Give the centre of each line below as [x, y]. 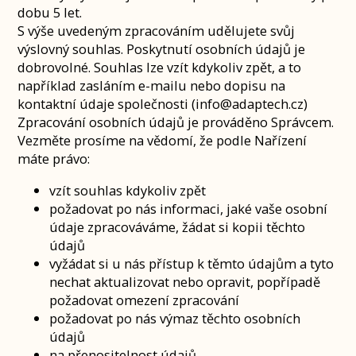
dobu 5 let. [50, 13]
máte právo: [54, 159]
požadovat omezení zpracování [145, 300]
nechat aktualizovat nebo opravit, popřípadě [185, 281]
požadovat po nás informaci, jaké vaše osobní [189, 208]
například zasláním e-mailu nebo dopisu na [152, 86]
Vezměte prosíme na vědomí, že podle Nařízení [163, 141]
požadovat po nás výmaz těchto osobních [175, 318]
